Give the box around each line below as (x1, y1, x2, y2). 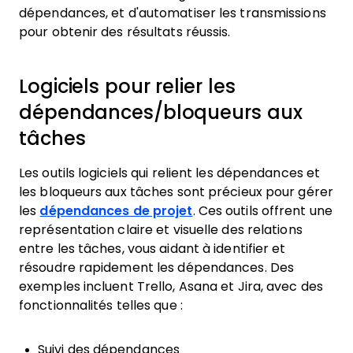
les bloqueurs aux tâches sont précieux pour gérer (19, 185, 333, 199)
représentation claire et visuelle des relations (19, 223, 303, 236)
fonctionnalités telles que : (19, 299, 183, 312)
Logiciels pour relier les (19, 76, 236, 97)
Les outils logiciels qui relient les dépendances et (19, 166, 321, 180)
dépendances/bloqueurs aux (19, 102, 303, 123)
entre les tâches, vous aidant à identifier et (19, 242, 286, 255)
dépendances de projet (39, 204, 193, 217)
